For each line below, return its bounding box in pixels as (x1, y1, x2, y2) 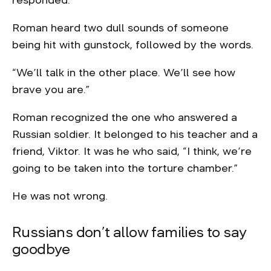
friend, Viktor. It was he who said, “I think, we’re (12, 146, 252, 157)
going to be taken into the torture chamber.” (12, 163, 241, 174)
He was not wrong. (12, 191, 111, 201)
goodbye (12, 242, 74, 256)
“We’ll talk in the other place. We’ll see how (12, 67, 235, 78)
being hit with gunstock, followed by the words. (12, 39, 256, 50)
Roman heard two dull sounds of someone (12, 22, 229, 33)
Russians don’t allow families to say (12, 225, 247, 240)
